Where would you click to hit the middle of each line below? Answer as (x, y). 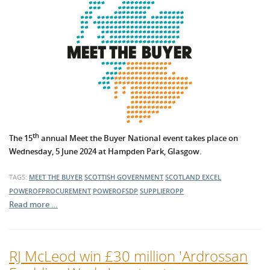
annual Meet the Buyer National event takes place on (139, 138)
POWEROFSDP (115, 191)
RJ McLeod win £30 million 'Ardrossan (128, 256)
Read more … (33, 205)
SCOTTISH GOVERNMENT (124, 177)
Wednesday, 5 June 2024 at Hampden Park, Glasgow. (105, 152)
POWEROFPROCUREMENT (50, 191)
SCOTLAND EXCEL (193, 177)
